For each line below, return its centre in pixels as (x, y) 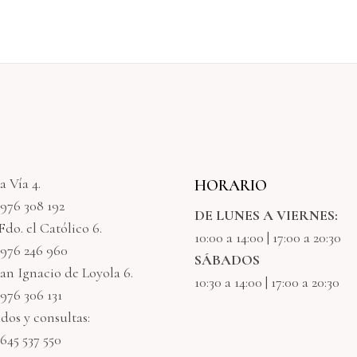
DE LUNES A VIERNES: (266, 215)
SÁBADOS (227, 260)
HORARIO (231, 186)
